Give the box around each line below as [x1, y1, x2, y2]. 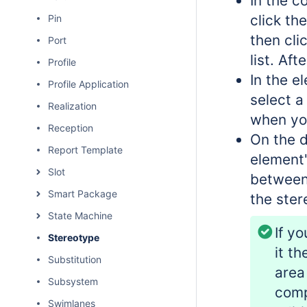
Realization [48, 100, 97, 112]
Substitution [48, 254, 101, 265]
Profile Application [48, 78, 129, 90]
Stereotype [48, 232, 99, 243]
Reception [48, 122, 93, 134]
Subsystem [48, 275, 98, 287]
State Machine [48, 210, 112, 221]
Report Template [48, 144, 123, 156]
